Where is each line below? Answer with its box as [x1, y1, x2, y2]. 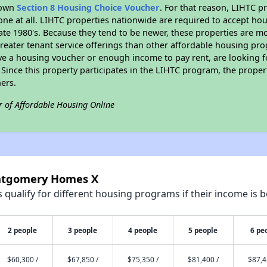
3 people [68, 225, 98, 235]
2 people [8, 225, 38, 235]
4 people [128, 225, 158, 235]
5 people [188, 225, 218, 235]
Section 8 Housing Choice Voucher [17, 2, 160, 13]
